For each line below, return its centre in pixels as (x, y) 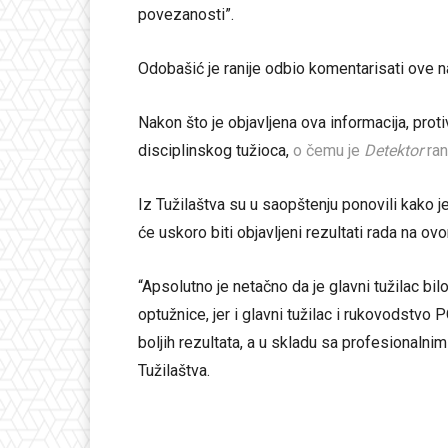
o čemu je (328, 151)
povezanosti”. (186, 15)
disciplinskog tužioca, (215, 151)
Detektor (393, 151)
